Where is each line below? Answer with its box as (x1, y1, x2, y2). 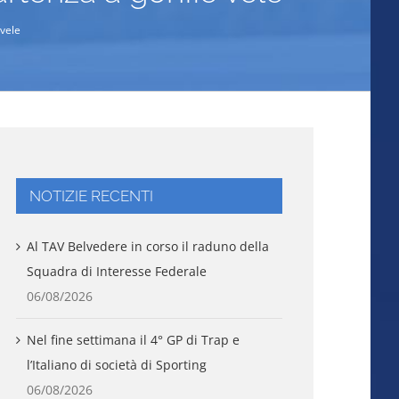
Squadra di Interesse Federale (26, 262, 207, 280)
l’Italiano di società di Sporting (26, 355, 207, 373)
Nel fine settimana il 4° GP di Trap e (26, 330, 240, 348)
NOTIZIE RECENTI (28, 187, 153, 206)
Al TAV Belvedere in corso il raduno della (26, 237, 269, 255)
